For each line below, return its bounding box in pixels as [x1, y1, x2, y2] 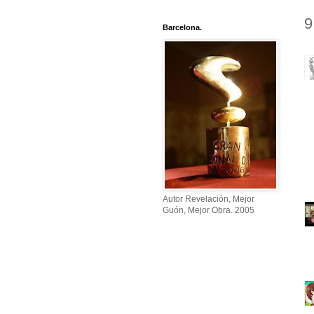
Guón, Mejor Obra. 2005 [163, 205, 254, 216]
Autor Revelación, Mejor [163, 194, 254, 205]
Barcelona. [163, 23, 202, 32]
